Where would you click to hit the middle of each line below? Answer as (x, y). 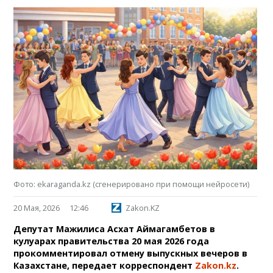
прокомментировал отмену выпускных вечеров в (131, 253)
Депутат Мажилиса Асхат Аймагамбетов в (115, 229)
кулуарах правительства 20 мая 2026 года (112, 241)
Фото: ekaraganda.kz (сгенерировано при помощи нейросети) (132, 184)
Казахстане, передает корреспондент (105, 266)
